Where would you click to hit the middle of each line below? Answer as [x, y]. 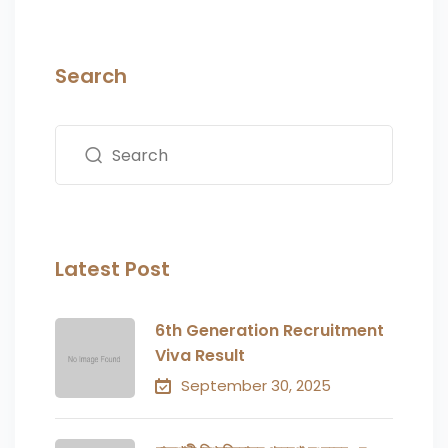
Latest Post [112, 269]
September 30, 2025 [256, 386]
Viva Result [200, 356]
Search [91, 76]
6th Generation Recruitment [269, 331]
